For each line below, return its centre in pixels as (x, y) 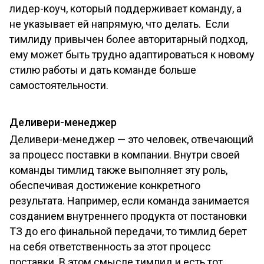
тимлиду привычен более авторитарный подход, (128, 39)
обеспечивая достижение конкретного (105, 186)
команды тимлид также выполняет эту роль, (118, 170)
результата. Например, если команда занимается (129, 201)
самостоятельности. (59, 85)
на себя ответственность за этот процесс (110, 247)
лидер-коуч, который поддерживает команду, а (126, 9)
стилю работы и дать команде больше (103, 70)
